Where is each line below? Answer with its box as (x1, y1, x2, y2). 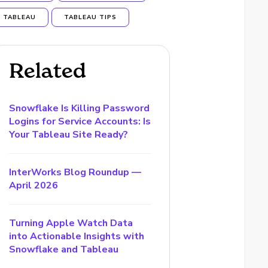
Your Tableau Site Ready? (9, 128, 129, 141)
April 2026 (9, 179, 59, 192)
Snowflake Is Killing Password (9, 102, 150, 115)
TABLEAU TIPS (64, 13, 117, 22)
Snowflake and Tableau (9, 243, 119, 256)
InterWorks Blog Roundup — (9, 166, 142, 179)
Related (9, 58, 87, 83)
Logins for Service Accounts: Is (9, 115, 151, 128)
